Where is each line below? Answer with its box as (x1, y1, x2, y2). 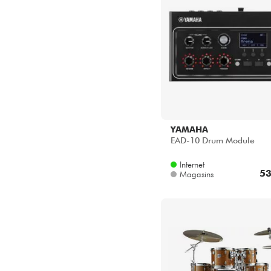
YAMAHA (171, 125, 208, 135)
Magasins (180, 169, 214, 180)
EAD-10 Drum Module (171, 135, 255, 146)
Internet (180, 160, 204, 170)
